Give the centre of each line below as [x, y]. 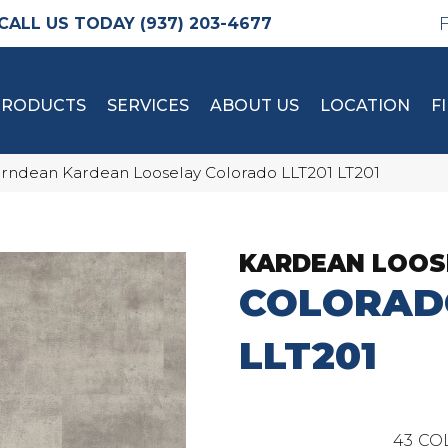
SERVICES [148, 105]
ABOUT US [254, 105]
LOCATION [365, 105]
